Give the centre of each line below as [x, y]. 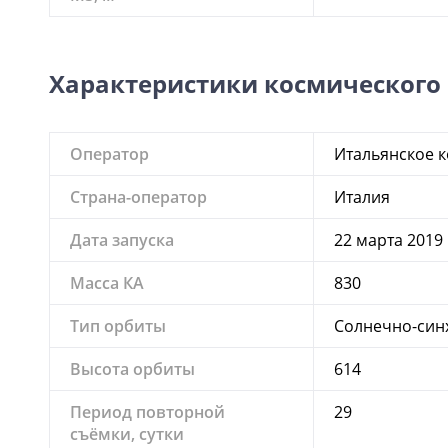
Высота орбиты [132, 368]
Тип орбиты [118, 325]
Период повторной [147, 411]
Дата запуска [122, 239]
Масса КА [107, 282]
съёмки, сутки [127, 433]
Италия [362, 196]
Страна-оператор [138, 196]
